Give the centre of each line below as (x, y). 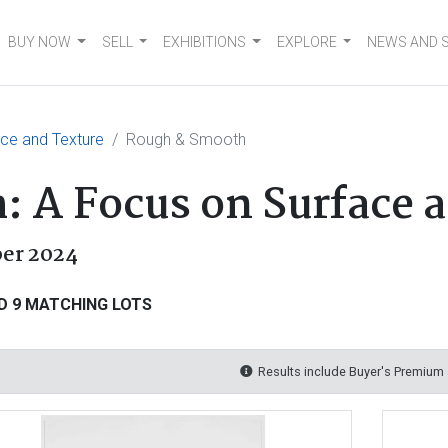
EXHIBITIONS (205, 42)
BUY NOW (40, 42)
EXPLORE (306, 42)
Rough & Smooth (186, 139)
